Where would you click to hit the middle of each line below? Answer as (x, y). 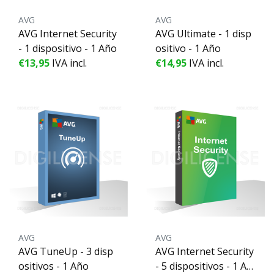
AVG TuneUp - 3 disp (66, 251)
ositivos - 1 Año (54, 266)
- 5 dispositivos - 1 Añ (204, 266)
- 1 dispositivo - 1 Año (68, 48)
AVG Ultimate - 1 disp (203, 33)
